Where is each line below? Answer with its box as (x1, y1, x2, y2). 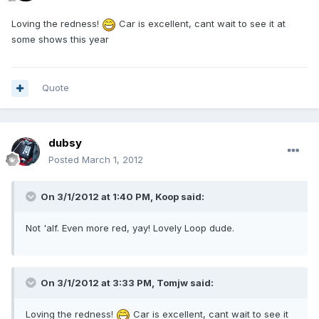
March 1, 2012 (82, 154, 143, 166)
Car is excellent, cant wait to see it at (116, 18, 286, 30)
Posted (48, 154, 82, 166)
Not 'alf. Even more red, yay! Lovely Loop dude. (26, 222, 234, 234)
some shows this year (11, 33, 109, 45)
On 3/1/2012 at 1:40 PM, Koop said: (38, 191, 204, 203)
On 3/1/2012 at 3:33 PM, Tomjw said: (38, 277, 214, 289)
